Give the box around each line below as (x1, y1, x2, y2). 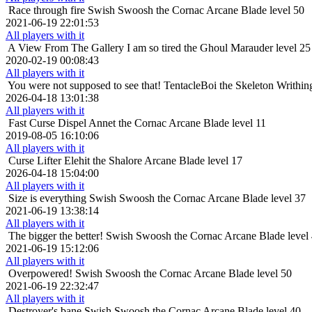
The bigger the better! (8, 230, 103, 242)
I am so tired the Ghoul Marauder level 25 (127, 42, 311, 54)
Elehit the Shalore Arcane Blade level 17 (64, 155, 242, 167)
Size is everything (8, 192, 86, 205)
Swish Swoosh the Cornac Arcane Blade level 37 (89, 192, 306, 205)
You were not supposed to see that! (8, 79, 161, 92)
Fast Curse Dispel (8, 117, 86, 130)
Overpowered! (8, 267, 72, 280)
